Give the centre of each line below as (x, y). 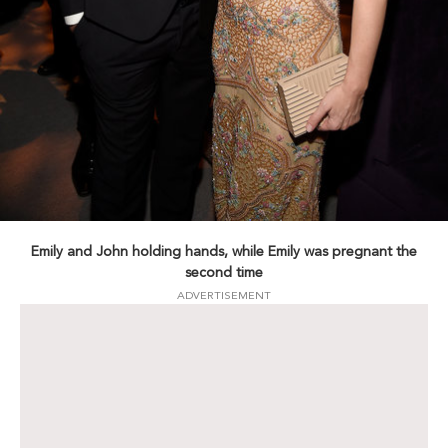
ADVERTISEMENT (224, 295)
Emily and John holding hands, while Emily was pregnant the (224, 250)
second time (224, 271)
